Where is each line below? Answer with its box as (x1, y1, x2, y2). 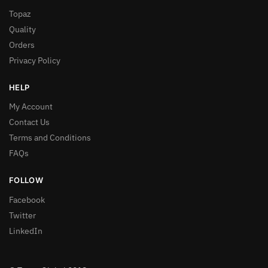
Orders (9, 39, 35, 50)
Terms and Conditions (9, 132, 91, 144)
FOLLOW (9, 175, 43, 185)
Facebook (9, 194, 45, 205)
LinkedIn (9, 225, 42, 236)
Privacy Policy (9, 54, 60, 66)
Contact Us (9, 117, 50, 128)
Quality (9, 23, 36, 35)
